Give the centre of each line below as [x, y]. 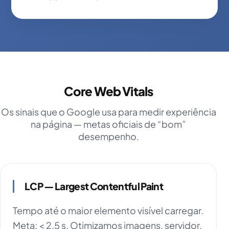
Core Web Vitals [108, 91]
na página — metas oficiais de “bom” [108, 124]
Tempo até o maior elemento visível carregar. [108, 211]
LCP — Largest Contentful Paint [94, 186]
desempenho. [108, 136]
